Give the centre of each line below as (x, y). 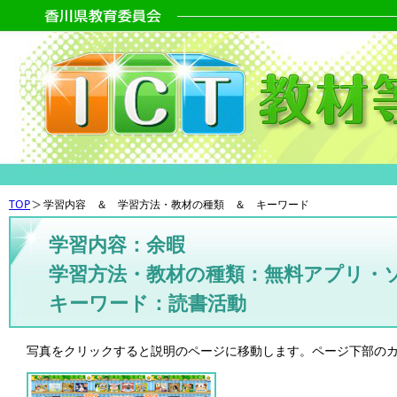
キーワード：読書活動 (148, 303)
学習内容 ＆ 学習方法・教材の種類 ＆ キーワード (176, 205)
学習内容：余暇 (117, 244)
